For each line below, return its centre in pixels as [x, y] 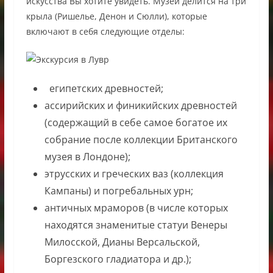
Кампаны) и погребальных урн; [119, 191]
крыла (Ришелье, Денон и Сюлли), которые [116, 16]
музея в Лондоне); [87, 157]
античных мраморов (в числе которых [136, 208]
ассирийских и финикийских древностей [140, 106]
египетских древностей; [104, 89]
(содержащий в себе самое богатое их [136, 123]
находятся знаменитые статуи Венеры [136, 225]
